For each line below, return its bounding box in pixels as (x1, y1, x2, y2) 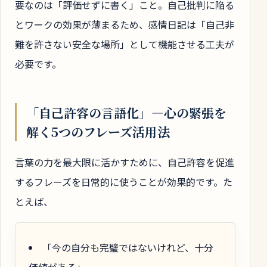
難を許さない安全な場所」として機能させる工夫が (15, 37, 234, 52)
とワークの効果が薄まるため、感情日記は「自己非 (15, 17, 234, 32)
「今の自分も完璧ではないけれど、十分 (42, 240, 213, 255)
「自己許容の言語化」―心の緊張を (26, 103, 226, 122)
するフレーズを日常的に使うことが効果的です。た (15, 174, 232, 189)
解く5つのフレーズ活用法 (26, 122, 170, 141)
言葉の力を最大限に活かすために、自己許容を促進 (15, 154, 234, 169)
